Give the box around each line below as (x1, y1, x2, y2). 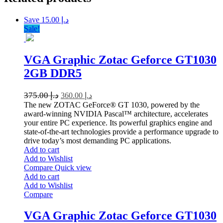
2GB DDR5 (24, 66, 82, 80)
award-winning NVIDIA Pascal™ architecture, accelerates (24, 109, 208, 118)
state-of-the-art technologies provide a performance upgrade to (24, 127, 219, 136)
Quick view (55, 163, 92, 172)
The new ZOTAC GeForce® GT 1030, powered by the (24, 100, 200, 109)
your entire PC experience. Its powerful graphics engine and (24, 118, 212, 127)
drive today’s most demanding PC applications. (24, 136, 171, 145)
